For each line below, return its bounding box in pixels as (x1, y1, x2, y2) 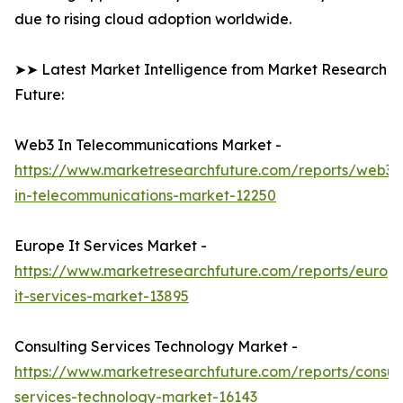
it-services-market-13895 (14, 287, 189, 306)
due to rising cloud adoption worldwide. (14, 10, 291, 29)
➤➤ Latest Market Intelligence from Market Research (14, 60, 387, 79)
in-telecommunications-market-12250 (14, 186, 276, 205)
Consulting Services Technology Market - (14, 337, 298, 356)
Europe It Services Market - (14, 237, 207, 255)
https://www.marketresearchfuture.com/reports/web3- (14, 161, 399, 180)
